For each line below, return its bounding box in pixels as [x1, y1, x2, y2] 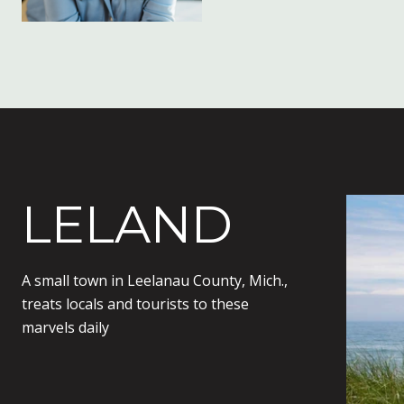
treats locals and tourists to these [22, 294, 249, 314]
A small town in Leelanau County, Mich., [22, 271, 288, 290]
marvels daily [22, 317, 109, 337]
